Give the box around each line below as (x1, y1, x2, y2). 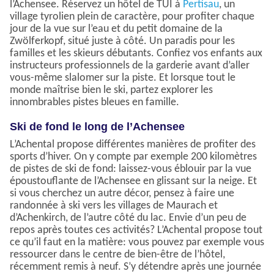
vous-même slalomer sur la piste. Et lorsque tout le (10, 72, 235, 84)
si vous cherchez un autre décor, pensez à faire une (10, 187, 234, 199)
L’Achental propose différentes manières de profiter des (10, 138, 256, 150)
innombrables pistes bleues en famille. (10, 96, 179, 108)
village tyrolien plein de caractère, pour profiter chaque (10, 10, 254, 23)
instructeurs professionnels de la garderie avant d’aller (10, 59, 250, 72)
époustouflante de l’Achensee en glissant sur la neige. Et (10, 175, 257, 187)
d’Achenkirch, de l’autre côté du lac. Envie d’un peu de (10, 212, 246, 224)
